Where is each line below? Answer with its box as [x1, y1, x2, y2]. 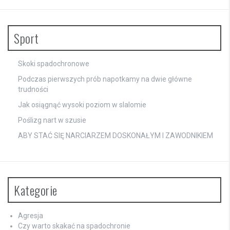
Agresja [18, 212, 43, 220]
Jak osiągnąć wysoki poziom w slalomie [18, 101, 146, 109]
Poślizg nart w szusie [18, 116, 86, 125]
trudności [18, 85, 48, 94]
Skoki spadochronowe [18, 60, 89, 68]
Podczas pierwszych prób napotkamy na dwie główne [18, 75, 192, 84]
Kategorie [14, 181, 57, 200]
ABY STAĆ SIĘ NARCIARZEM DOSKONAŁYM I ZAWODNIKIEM [18, 131, 213, 140]
